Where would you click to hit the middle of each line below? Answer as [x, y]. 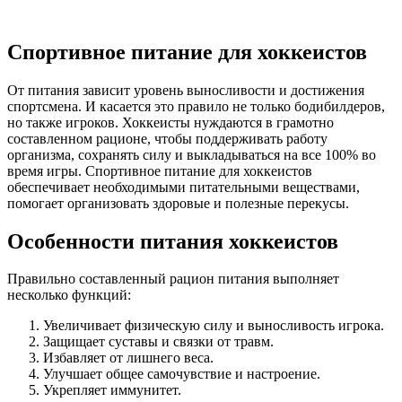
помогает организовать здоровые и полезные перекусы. [178, 203]
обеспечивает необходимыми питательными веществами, [184, 187]
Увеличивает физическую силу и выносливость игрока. [214, 326]
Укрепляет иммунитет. [112, 390]
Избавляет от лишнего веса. [128, 358]
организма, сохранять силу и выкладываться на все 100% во [192, 154]
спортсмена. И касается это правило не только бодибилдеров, [196, 106]
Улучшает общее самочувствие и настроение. [182, 374]
